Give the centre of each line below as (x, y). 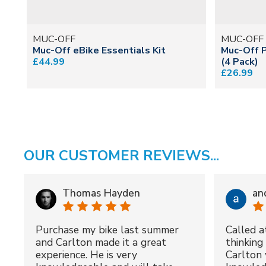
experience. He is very (86, 255)
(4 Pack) (240, 62)
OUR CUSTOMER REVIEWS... (121, 156)
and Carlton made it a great (101, 243)
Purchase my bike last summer (107, 230)
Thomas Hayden (101, 193)
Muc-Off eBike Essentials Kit (99, 51)
